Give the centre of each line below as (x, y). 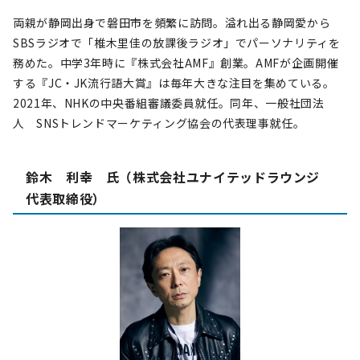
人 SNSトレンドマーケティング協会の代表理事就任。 (159, 123)
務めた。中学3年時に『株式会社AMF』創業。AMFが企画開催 (176, 63)
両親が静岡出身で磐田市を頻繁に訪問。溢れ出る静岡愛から (172, 22)
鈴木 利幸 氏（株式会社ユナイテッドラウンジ (180, 177)
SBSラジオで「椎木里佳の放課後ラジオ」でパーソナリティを (177, 43)
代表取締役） (66, 198)
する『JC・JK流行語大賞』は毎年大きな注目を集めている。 (174, 83)
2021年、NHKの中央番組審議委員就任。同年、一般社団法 (169, 103)
